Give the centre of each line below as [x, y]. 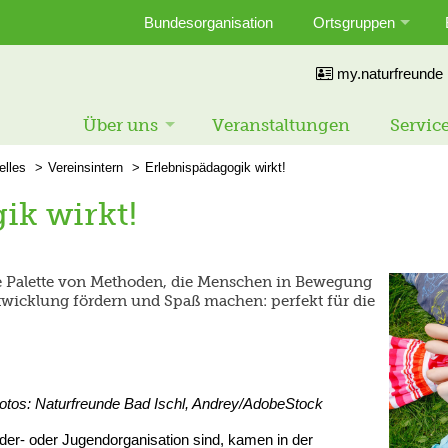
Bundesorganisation [208, 22]
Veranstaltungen [281, 125]
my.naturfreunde [388, 73]
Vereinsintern [85, 167]
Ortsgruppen [354, 22]
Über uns [120, 125]
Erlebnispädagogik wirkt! [215, 167]
